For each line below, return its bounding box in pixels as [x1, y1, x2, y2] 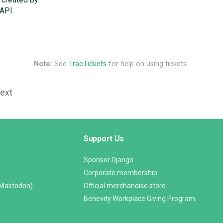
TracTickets [68, 60, 107, 69]
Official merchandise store [84, 181, 166, 190]
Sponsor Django [84, 155, 133, 164]
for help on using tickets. [106, 60, 188, 69]
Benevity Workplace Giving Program [84, 194, 195, 203]
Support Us [84, 133, 124, 143]
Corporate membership [84, 168, 157, 177]
